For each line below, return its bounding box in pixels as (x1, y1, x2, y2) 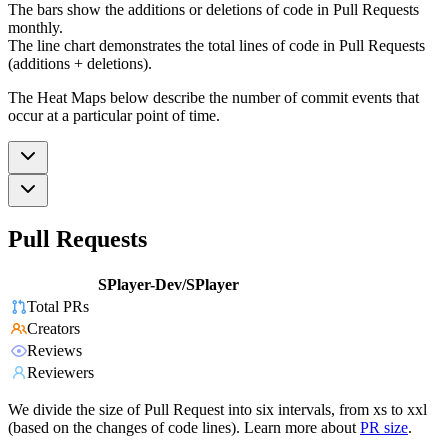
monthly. (8, 18, 63, 36)
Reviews (27, 342, 82, 360)
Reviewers (27, 364, 94, 382)
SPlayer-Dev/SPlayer (98, 276, 239, 294)
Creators (27, 320, 80, 338)
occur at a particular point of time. (8, 106, 220, 124)
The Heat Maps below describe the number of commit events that (8, 88, 419, 106)
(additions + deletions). (8, 54, 152, 72)
